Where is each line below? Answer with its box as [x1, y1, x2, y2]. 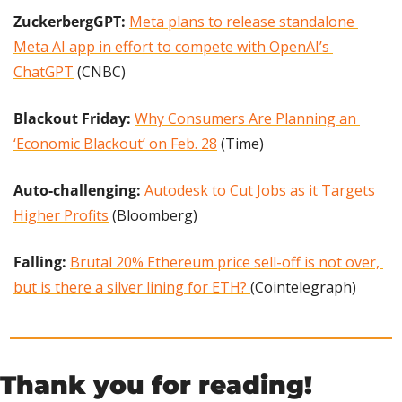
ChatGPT [13, 61, 74, 82]
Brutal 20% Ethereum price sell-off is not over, [70, 251, 380, 272]
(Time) [217, 133, 264, 153]
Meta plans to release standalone [129, 11, 354, 31]
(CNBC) [74, 61, 126, 82]
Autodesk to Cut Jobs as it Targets [144, 179, 375, 200]
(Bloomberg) [109, 205, 197, 225]
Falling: [13, 251, 66, 272]
